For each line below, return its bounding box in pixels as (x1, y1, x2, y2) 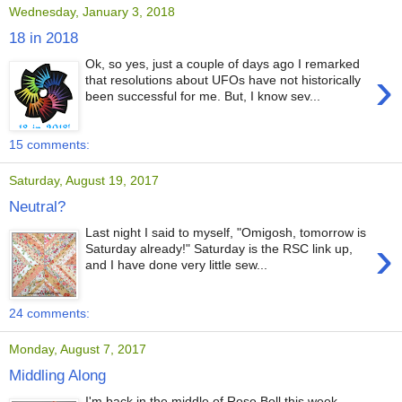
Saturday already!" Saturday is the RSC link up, (85, 241, 354, 257)
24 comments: (9, 305, 90, 320)
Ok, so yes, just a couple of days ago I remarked (85, 57, 361, 72)
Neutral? (9, 197, 66, 216)
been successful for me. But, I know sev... (85, 89, 321, 104)
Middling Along (9, 366, 106, 385)
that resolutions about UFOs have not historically (85, 73, 362, 88)
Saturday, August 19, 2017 (9, 173, 159, 188)
